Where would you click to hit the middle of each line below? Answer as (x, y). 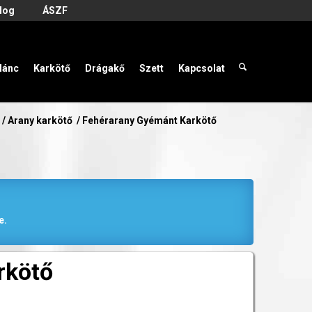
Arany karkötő (40, 120)
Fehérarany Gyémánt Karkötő (150, 120)
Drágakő (105, 68)
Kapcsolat (202, 68)
